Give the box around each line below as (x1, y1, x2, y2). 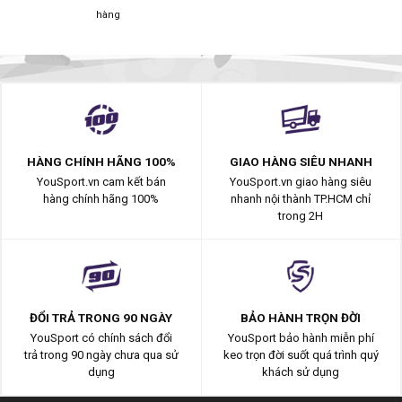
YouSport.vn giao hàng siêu (230, 175, 372, 188)
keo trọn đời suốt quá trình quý (223, 348, 379, 362)
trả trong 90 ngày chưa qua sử (23, 348, 179, 362)
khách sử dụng (262, 365, 340, 379)
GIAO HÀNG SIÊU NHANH (229, 155, 372, 169)
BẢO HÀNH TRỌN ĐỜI (240, 311, 362, 325)
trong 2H (278, 209, 324, 223)
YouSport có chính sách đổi (30, 331, 172, 345)
